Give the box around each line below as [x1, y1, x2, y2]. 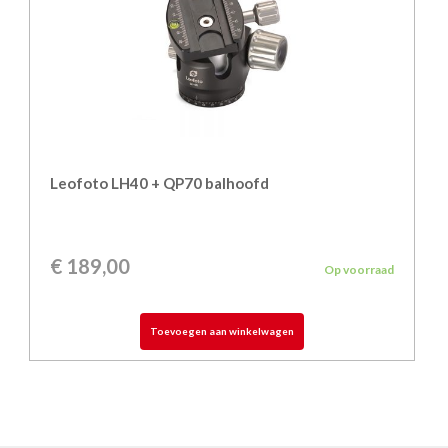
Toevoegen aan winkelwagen [150, 325, 295, 338]
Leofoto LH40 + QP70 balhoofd [50, 174, 269, 193]
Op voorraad [324, 262, 395, 278]
